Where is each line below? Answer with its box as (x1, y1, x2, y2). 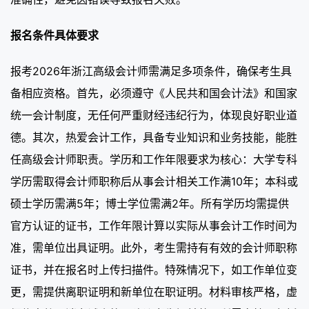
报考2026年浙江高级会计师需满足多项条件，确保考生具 (10, 63, 292, 78)
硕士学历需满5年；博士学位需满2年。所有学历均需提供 (10, 196, 289, 210)
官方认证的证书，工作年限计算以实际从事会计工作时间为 (10, 218, 297, 232)
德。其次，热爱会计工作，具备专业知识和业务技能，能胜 (10, 130, 297, 144)
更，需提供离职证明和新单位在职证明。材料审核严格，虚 (10, 284, 297, 299)
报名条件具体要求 (10, 28, 99, 42)
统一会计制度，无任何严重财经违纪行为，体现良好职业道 (10, 108, 297, 122)
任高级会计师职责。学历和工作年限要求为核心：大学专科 (10, 152, 297, 166)
